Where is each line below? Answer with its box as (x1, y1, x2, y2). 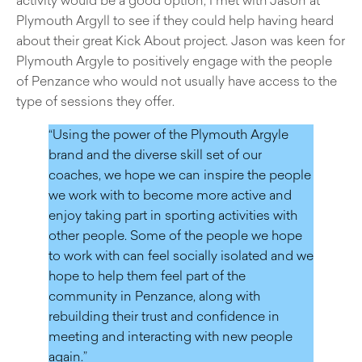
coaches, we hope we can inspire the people (48, 164, 311, 184)
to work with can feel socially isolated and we (48, 245, 314, 265)
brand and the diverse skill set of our (48, 144, 262, 164)
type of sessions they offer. (16, 90, 175, 111)
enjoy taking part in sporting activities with (48, 204, 297, 225)
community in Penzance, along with (48, 285, 260, 305)
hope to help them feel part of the (48, 265, 246, 285)
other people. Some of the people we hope (48, 225, 302, 245)
